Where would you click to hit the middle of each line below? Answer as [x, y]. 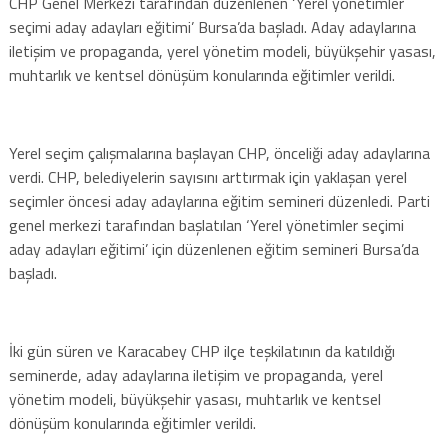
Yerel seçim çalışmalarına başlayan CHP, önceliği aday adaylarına [219, 152]
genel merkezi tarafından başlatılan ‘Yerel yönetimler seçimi [206, 224]
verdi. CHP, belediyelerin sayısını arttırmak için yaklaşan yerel [207, 176]
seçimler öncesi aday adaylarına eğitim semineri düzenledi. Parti [219, 200]
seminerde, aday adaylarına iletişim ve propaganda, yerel [195, 374]
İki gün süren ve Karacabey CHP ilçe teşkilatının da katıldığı [201, 350]
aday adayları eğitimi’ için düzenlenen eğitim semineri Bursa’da [213, 248]
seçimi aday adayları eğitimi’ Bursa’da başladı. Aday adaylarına [212, 26]
